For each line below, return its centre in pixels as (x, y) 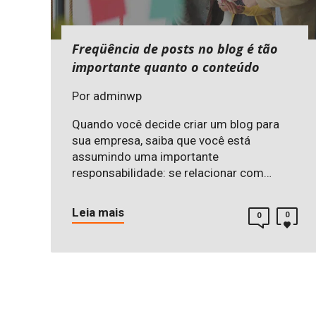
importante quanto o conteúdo (166, 67)
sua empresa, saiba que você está (161, 141)
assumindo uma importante (145, 157)
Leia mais (98, 213)
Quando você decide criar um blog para (176, 124)
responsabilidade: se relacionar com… (172, 173)
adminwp (117, 96)
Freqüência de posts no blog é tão (175, 49)
